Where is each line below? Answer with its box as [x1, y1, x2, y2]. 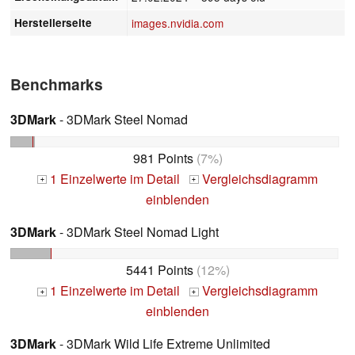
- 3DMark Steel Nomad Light [56, 222, 219, 241]
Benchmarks [10, 72, 103, 95]
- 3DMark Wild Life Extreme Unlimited [56, 334, 270, 353]
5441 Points [125, 261, 193, 280]
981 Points [132, 148, 193, 167]
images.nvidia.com [132, 14, 224, 31]
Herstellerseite [14, 14, 93, 30]
